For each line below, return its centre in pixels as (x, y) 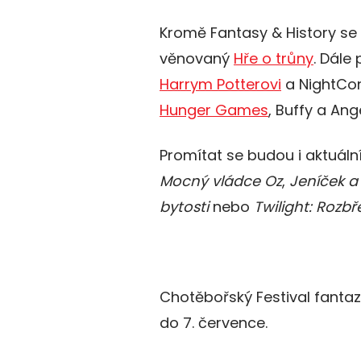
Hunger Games (214, 110)
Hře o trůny (274, 59)
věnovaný (197, 59)
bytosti (184, 207)
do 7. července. (214, 323)
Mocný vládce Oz (221, 181)
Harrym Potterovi (220, 85)
